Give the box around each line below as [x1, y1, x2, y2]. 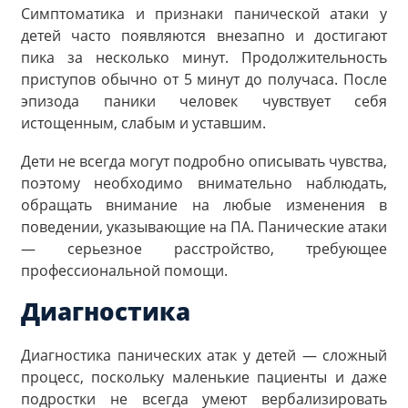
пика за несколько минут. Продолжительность [21, 47, 387, 68]
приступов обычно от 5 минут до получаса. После [21, 69, 387, 90]
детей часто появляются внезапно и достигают [21, 25, 387, 46]
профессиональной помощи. [21, 260, 228, 280]
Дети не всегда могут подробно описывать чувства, [21, 150, 387, 171]
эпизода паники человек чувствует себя [21, 91, 387, 112]
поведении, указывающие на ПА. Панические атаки [21, 216, 387, 237]
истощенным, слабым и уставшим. [21, 113, 266, 134]
